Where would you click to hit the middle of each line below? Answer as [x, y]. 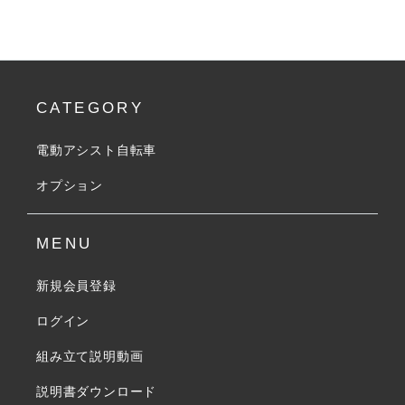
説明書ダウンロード [97, 391]
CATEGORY [90, 108]
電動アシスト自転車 [97, 150]
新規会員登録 [76, 286]
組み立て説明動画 [90, 356]
